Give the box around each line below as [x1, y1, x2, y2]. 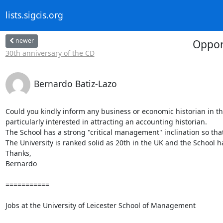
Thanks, [5, 148, 31, 158]
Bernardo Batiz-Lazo [33, 77, 117, 90]
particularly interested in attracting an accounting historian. [5, 116, 207, 126]
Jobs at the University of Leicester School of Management [5, 200, 196, 210]
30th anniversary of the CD [5, 48, 95, 58]
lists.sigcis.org [5, 9, 63, 21]
